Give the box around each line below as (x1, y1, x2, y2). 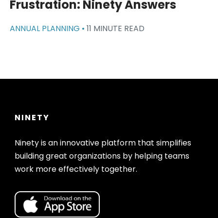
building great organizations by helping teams (15, 150, 189, 162)
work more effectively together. (15, 163, 137, 175)
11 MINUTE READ (87, 22, 145, 34)
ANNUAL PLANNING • (10, 22, 87, 34)
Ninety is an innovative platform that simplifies (15, 137, 191, 148)
